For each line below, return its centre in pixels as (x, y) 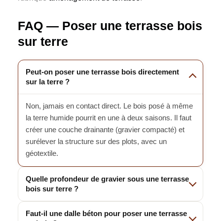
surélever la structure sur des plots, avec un (96, 141)
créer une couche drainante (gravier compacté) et (105, 129)
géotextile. (42, 153)
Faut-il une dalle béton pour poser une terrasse (106, 213)
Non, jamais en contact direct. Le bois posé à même (109, 106)
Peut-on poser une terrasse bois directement (102, 72)
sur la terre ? (48, 82)
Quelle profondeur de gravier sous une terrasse (107, 179)
